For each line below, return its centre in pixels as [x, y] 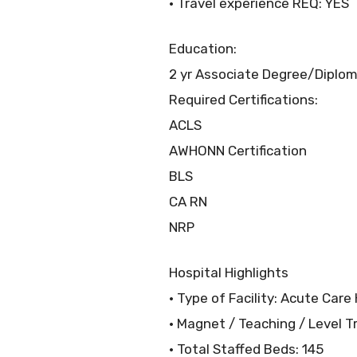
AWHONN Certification [238, 150]
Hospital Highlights [229, 272]
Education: [203, 48]
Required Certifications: [243, 99]
